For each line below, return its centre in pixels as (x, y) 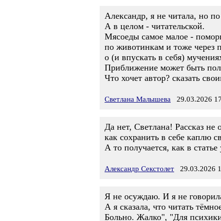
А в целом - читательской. (155, 26)
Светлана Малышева (138, 99)
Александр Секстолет (139, 169)
